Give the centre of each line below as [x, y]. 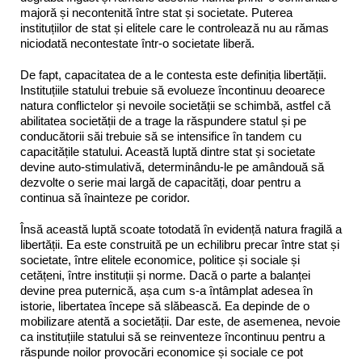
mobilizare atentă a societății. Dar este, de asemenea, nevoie [180, 322]
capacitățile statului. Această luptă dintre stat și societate [168, 152]
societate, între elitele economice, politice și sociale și [160, 260]
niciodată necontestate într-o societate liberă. [137, 44]
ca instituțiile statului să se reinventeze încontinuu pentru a [173, 337]
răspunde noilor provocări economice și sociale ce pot [162, 352]
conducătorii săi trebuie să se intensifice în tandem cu [161, 137]
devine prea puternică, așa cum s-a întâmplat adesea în [166, 291]
